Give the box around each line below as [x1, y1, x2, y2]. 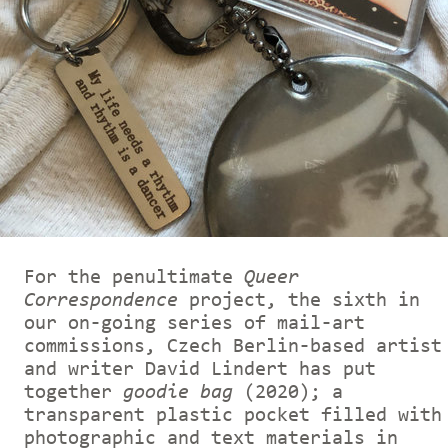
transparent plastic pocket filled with [24, 405, 442, 426]
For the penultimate [24, 267, 244, 288]
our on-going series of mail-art [24, 313, 365, 334]
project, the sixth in [178, 290, 420, 311]
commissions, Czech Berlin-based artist [24, 336, 442, 357]
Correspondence [24, 290, 178, 311]
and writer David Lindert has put [24, 359, 376, 380]
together [24, 382, 123, 403]
